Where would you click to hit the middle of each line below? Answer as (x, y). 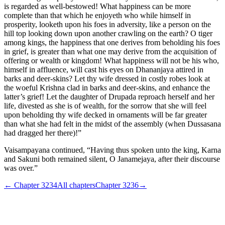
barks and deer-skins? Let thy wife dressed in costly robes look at (107, 78)
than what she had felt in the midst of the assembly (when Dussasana (113, 124)
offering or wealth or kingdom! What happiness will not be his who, (111, 60)
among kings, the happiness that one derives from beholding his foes (112, 42)
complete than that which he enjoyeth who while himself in (97, 15)
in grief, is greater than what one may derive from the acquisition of (110, 51)
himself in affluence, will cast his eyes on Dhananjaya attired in (104, 69)
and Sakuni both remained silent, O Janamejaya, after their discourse (112, 159)
